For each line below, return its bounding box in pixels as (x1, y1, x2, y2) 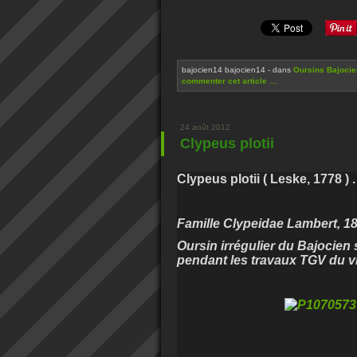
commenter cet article (182, 76, 269, 85)
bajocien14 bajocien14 (182, 65, 265, 74)
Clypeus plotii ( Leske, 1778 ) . (177, 172, 355, 186)
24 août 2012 (180, 123, 230, 131)
